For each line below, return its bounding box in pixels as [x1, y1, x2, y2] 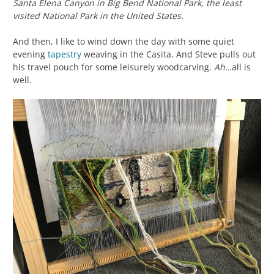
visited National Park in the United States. [13, 9, 183, 21]
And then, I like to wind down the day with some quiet [13, 35, 234, 47]
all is [232, 61, 251, 73]
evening [13, 48, 48, 60]
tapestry [48, 48, 81, 60]
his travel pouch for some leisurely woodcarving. [13, 61, 214, 73]
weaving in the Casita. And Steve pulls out [81, 48, 256, 60]
